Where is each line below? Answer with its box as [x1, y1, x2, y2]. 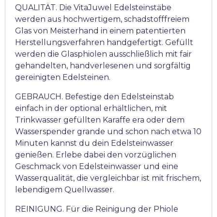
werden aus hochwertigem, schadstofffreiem [15, 15, 189, 24]
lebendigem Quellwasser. [15, 185, 114, 195]
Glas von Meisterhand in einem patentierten [15, 26, 186, 36]
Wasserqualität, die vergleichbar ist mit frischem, [15, 173, 201, 183]
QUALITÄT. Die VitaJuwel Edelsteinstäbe [15, 3, 171, 13]
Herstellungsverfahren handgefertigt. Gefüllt [15, 38, 193, 47]
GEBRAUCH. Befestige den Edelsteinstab [15, 92, 174, 102]
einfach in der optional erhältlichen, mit [15, 104, 167, 113]
